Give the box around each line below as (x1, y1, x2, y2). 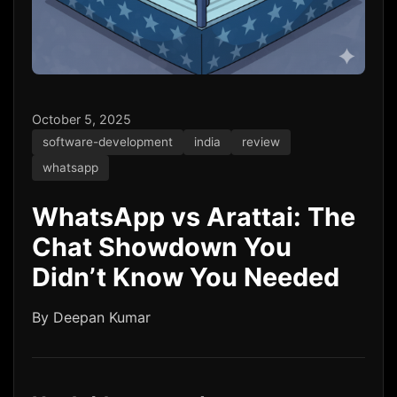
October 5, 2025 (32, 112, 131, 127)
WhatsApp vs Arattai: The (32, 201, 355, 232)
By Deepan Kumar (32, 308, 151, 326)
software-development (43, 135, 173, 149)
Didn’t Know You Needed (32, 261, 339, 292)
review (242, 135, 280, 149)
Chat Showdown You (32, 231, 292, 262)
